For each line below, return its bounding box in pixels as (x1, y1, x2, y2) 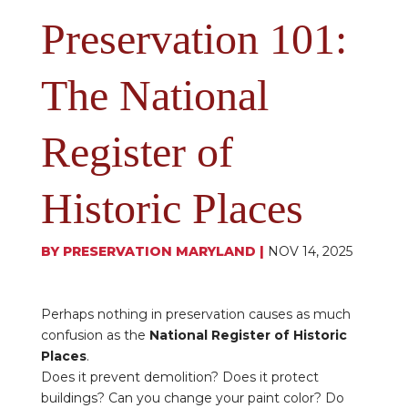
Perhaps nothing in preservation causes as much (40, 306, 351, 323)
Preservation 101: (40, 15, 347, 64)
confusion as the (40, 327, 149, 344)
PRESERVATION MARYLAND (62, 243, 256, 260)
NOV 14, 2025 (267, 243, 352, 260)
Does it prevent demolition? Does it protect (40, 369, 319, 386)
